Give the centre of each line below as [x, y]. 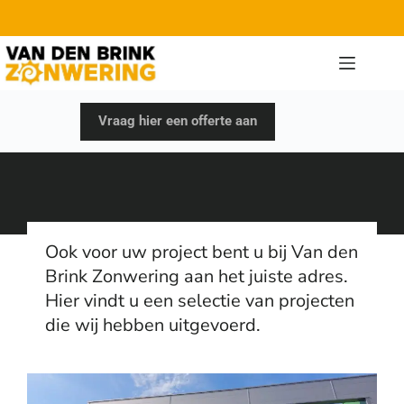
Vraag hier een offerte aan [178, 121]
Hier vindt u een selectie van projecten [200, 301]
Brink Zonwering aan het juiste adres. [197, 276]
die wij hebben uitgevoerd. [153, 325]
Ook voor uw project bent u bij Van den [202, 252]
